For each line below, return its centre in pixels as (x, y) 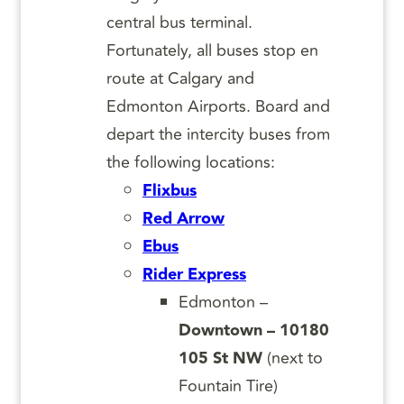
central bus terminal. (179, 23)
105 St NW (220, 359)
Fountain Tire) (228, 386)
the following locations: (191, 163)
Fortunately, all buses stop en (212, 51)
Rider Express (194, 275)
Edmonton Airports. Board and (218, 107)
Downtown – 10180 (254, 331)
